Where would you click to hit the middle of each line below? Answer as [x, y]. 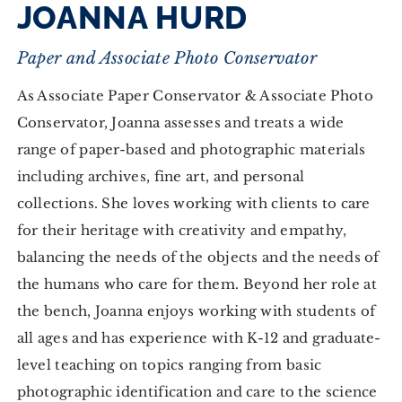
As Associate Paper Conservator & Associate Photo [195, 95]
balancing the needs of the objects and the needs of [198, 257]
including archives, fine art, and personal [161, 176]
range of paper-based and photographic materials [191, 149]
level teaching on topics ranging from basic [169, 364]
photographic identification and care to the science [197, 391]
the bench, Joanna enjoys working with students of [196, 310]
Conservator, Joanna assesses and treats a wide [180, 122]
